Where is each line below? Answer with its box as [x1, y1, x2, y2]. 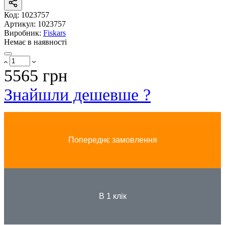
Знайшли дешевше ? [4, 85, 151, 104]
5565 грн [4, 66, 67, 85]
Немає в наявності [4, 38, 67, 47]
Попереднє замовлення [68, 136, 157, 145]
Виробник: [4, 29, 43, 38]
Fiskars [43, 29, 66, 38]
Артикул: [4, 20, 38, 29]
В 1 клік [98, 192, 127, 201]
